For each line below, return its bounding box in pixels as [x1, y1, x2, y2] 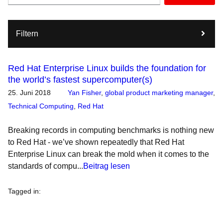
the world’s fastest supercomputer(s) [8, 75, 152, 85]
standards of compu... [8, 162, 83, 170]
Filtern [16, 29, 38, 38]
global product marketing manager [105, 89, 213, 97]
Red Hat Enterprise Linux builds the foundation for [8, 63, 206, 73]
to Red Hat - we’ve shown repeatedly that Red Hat [8, 138, 184, 146]
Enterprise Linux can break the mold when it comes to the [8, 150, 209, 158]
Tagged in [8, 187, 39, 195]
